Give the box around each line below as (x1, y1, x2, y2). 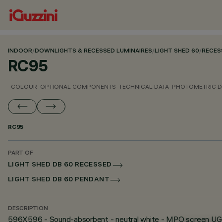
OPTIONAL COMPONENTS (40, 83, 116, 90)
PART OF (8, 150, 33, 157)
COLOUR (11, 83, 37, 90)
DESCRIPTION (8, 206, 48, 212)
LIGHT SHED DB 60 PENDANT (8, 176, 110, 184)
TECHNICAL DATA (119, 83, 169, 90)
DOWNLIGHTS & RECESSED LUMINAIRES (35, 48, 152, 55)
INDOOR (8, 48, 32, 55)
